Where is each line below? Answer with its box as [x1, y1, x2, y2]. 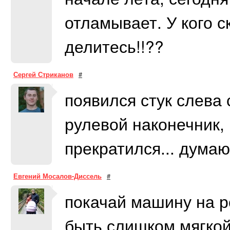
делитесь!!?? [65, 34, 164, 57]
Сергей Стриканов [13, 69, 73, 79]
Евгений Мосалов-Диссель [13, 171, 102, 181]
